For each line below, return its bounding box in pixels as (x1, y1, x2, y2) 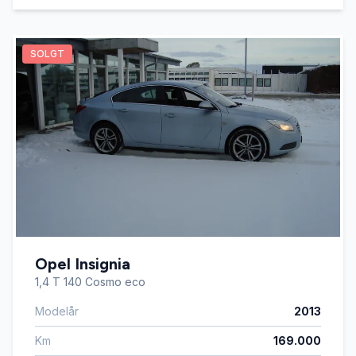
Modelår (35, 304, 79, 318)
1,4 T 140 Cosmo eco (35, 275, 145, 288)
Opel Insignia (35, 254, 130, 273)
